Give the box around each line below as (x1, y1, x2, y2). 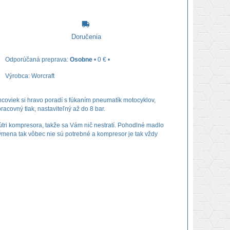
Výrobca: (5, 72, 31, 79)
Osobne (70, 56, 92, 63)
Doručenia (71, 32, 101, 41)
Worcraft (31, 72, 54, 79)
